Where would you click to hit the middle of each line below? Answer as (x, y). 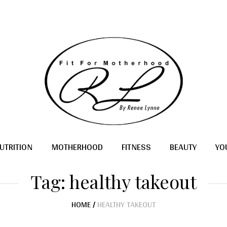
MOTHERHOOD (77, 147)
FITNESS (136, 147)
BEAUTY (183, 147)
